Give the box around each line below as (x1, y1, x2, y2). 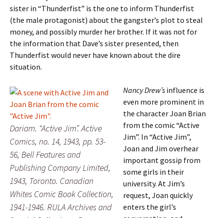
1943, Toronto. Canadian (10, 175, 93, 186)
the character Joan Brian (123, 109, 206, 118)
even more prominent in (123, 97, 204, 107)
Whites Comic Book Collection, (10, 188, 113, 200)
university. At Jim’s (123, 179, 185, 188)
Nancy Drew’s (123, 85, 165, 95)
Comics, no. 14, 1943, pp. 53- (10, 136, 106, 147)
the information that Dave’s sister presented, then (10, 38, 179, 48)
